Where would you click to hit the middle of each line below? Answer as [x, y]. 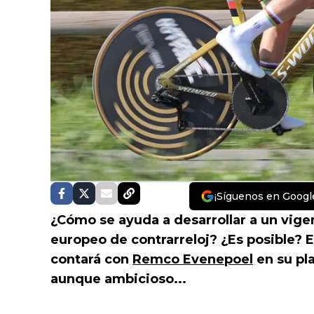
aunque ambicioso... [118, 279]
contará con [91, 260]
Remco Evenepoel [193, 260]
